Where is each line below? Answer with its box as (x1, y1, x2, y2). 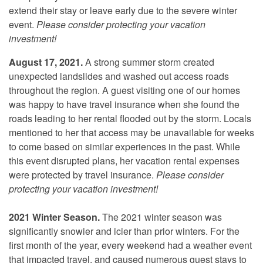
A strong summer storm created (85, 55, 214, 69)
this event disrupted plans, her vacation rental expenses (9, 153, 240, 167)
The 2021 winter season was (102, 210, 222, 224)
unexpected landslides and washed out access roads (9, 69, 229, 83)
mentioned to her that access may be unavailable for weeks (9, 125, 254, 139)
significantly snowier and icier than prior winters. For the (9, 224, 240, 238)
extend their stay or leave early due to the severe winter (9, 3, 237, 17)
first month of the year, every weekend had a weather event (9, 238, 252, 252)
